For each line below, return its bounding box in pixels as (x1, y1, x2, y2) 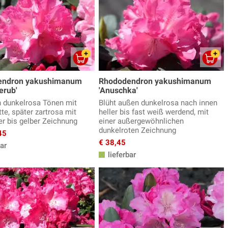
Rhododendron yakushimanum (99, 76, 211, 87)
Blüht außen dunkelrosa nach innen (99, 98, 217, 108)
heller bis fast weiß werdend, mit (99, 107, 209, 117)
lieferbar (106, 150, 136, 160)
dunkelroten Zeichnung (99, 126, 176, 135)
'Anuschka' (99, 85, 138, 96)
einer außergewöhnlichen (99, 117, 184, 126)
